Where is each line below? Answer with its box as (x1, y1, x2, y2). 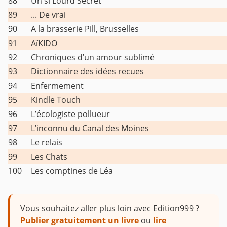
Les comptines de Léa (31, 165, 113, 177)
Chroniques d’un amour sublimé (31, 52, 155, 63)
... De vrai (31, 9, 66, 21)
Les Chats (31, 151, 67, 163)
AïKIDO (31, 37, 57, 49)
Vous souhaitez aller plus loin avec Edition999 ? (20, 203, 199, 214)
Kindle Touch (31, 94, 81, 106)
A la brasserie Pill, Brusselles (31, 23, 139, 35)
